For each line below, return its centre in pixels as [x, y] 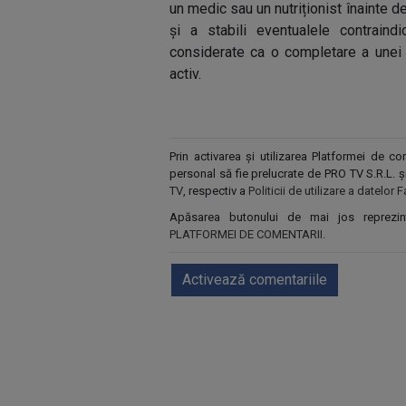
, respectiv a [216, 191]
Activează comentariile [255, 280]
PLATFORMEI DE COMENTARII [246, 234]
